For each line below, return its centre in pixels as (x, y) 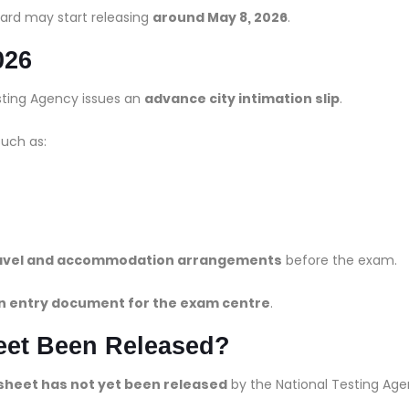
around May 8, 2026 (220, 17)
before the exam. (340, 260)
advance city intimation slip (242, 98)
